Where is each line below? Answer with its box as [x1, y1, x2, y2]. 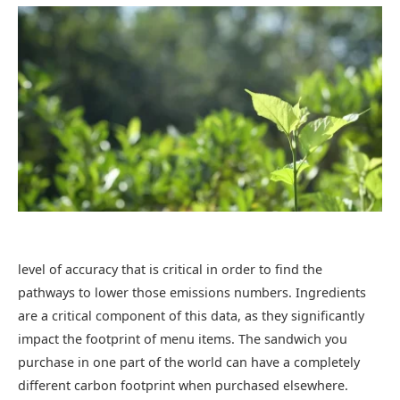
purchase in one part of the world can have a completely [18, 353, 360, 371]
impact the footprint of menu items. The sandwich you [18, 329, 347, 347]
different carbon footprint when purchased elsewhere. [18, 376, 348, 394]
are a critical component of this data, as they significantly [18, 306, 364, 324]
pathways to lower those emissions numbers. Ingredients [18, 283, 366, 301]
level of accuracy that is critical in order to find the [18, 260, 322, 278]
